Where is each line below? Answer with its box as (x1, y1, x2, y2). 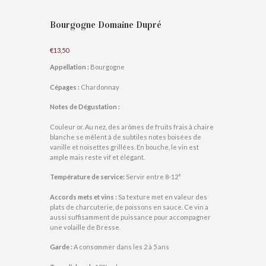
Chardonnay (80, 83, 119, 91)
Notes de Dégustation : (50, 103, 120, 111)
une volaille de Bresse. (50, 223, 121, 231)
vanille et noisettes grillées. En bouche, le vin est (50, 142, 199, 151)
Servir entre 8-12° (126, 173, 181, 181)
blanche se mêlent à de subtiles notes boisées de (50, 132, 201, 141)
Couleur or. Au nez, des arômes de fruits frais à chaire (50, 122, 214, 131)
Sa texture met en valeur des (118, 192, 207, 201)
